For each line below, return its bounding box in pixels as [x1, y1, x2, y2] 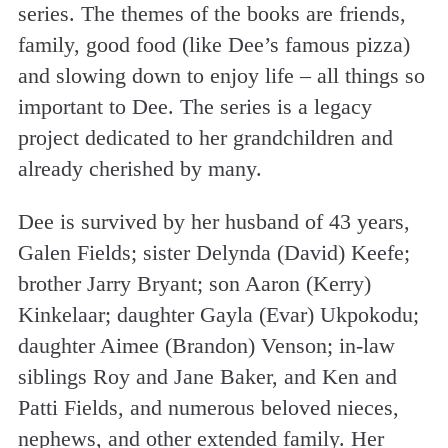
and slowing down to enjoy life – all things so [17, 63, 425, 89]
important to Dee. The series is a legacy [17, 94, 372, 120]
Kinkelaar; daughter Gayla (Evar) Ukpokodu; [17, 302, 419, 328]
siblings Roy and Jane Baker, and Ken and [17, 364, 397, 390]
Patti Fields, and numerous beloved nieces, [17, 395, 399, 421]
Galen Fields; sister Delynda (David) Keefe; [17, 240, 410, 266]
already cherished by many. [17, 156, 262, 182]
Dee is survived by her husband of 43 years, [17, 209, 410, 235]
